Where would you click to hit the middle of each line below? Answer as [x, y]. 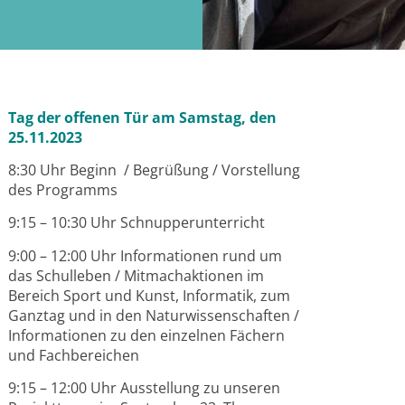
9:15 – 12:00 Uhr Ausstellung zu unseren [145, 388]
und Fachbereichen [74, 355]
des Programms [63, 190]
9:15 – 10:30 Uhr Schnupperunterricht [137, 223]
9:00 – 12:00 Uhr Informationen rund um [146, 255]
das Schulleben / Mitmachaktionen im [137, 275]
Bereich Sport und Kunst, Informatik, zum [150, 295]
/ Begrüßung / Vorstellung [212, 170]
